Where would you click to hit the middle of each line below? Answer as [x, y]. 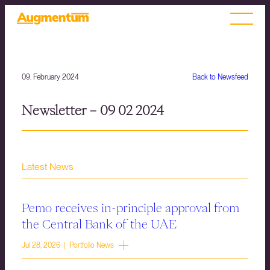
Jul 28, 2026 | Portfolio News [68, 246]
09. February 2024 [50, 77]
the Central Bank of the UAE [99, 224]
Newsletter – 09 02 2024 [93, 111]
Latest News [48, 167]
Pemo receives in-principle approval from [130, 208]
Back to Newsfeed [220, 77]
